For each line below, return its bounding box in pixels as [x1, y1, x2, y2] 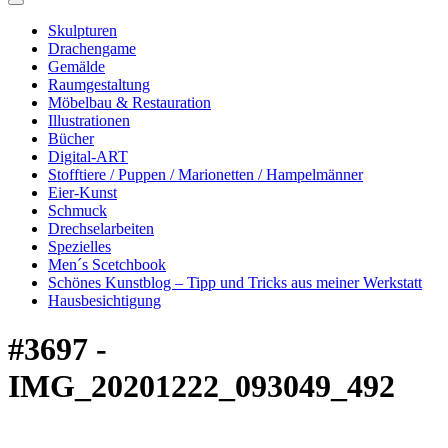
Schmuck [48, 202, 107, 219]
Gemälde [48, 58, 105, 75]
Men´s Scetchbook [48, 256, 166, 273]
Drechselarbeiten [48, 220, 154, 237]
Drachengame [48, 40, 136, 57]
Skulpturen [48, 22, 117, 39]
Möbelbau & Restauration [48, 94, 211, 111]
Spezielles [48, 238, 111, 255]
